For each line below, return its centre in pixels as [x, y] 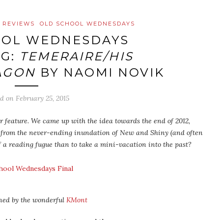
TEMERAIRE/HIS [77, 56]
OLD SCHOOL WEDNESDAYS [87, 24]
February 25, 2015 [42, 98]
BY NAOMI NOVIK [100, 72]
